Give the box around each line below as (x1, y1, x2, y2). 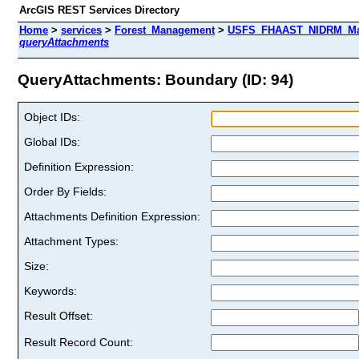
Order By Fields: (24, 184, 107, 198)
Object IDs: (24, 110, 80, 123)
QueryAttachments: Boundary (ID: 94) (18, 71, 293, 88)
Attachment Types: (24, 234, 119, 248)
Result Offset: (24, 309, 93, 322)
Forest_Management (115, 24, 215, 36)
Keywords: (24, 284, 77, 297)
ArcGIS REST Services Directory (19, 4, 179, 16)
